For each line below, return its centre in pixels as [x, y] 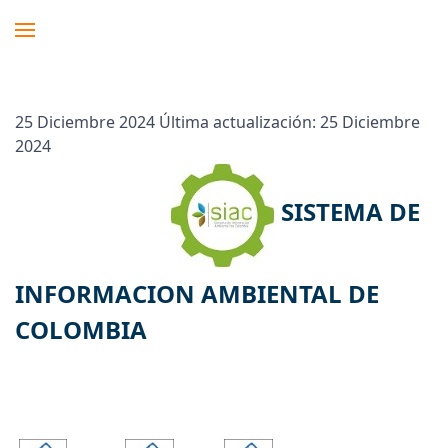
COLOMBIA [81, 329]
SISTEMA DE [350, 212]
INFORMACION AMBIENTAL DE [197, 293]
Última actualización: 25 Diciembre [289, 122]
